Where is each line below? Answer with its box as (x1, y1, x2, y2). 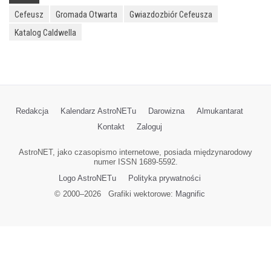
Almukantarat (197, 106, 243, 116)
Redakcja (16, 106, 48, 116)
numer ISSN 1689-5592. (93, 157, 178, 166)
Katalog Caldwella (15, 27, 76, 38)
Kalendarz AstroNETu (60, 106, 136, 116)
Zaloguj (136, 122, 162, 131)
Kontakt (97, 122, 125, 131)
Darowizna (148, 106, 184, 116)
